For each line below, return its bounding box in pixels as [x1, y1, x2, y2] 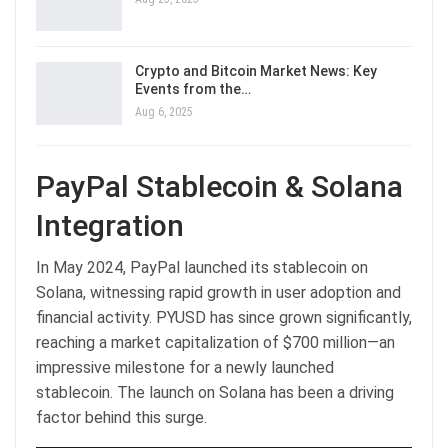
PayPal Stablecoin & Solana [36, 169, 403, 205]
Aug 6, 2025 [135, 104, 193, 119]
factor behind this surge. [36, 408, 207, 428]
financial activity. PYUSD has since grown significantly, [36, 308, 412, 328]
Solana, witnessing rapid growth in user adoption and [36, 283, 401, 303]
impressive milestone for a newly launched [36, 358, 334, 378]
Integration [36, 208, 184, 244]
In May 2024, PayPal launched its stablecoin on [36, 258, 368, 278]
